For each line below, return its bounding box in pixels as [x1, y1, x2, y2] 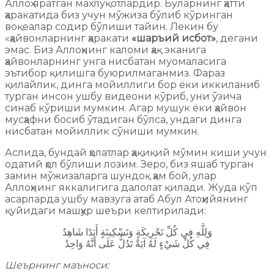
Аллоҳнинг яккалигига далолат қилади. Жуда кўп [5, 181, 257, 193]
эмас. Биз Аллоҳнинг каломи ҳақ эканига [5, 43, 206, 56]
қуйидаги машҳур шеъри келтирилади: [5, 204, 206, 217]
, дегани [216, 32, 258, 44]
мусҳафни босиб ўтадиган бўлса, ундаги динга [5, 113, 242, 125]
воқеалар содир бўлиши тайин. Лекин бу [5, 20, 218, 32]
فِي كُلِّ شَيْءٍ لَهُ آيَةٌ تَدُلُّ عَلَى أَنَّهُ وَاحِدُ [64, 237, 210, 250]
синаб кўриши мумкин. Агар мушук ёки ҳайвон [5, 102, 246, 114]
